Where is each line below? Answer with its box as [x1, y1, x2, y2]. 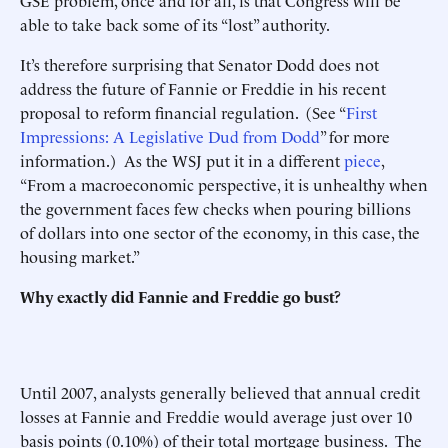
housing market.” [20, 245, 140, 267]
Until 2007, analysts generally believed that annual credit [20, 381, 420, 403]
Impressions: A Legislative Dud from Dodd [20, 125, 320, 147]
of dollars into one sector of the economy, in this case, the [20, 221, 420, 243]
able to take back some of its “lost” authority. [20, 13, 333, 35]
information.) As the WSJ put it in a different [20, 149, 344, 171]
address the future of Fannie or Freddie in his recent [20, 77, 386, 99]
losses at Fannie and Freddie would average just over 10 [20, 405, 412, 427]
